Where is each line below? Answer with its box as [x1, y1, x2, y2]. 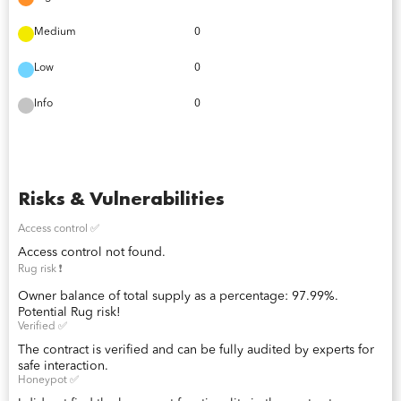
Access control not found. [18, 246, 166, 259]
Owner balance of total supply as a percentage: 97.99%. [18, 290, 338, 303]
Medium [34, 27, 76, 38]
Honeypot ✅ [18, 375, 79, 386]
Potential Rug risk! [18, 306, 121, 319]
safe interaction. [18, 360, 108, 372]
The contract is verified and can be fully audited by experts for [18, 344, 374, 356]
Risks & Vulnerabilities [18, 185, 225, 211]
